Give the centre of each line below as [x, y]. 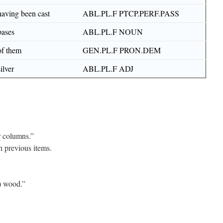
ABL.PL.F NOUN [113, 32]
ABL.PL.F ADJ [108, 68]
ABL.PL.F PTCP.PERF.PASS [131, 13]
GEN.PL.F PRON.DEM [122, 50]
